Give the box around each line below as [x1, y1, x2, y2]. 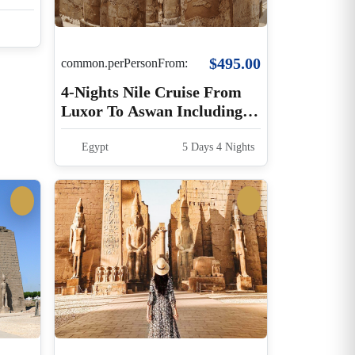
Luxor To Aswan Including [61, 101, 243, 120]
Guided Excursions [61, 120, 192, 139]
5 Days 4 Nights [178, 140, 254, 153]
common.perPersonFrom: [61, 56, 189, 71]
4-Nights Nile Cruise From [61, 82, 242, 101]
